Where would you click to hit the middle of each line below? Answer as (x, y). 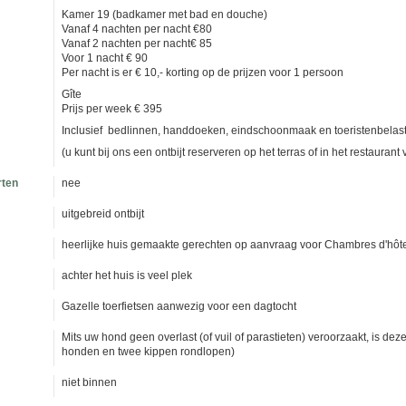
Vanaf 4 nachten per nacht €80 (137, 29)
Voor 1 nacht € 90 (105, 58)
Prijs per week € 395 (112, 109)
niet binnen (89, 382)
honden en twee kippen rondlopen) (148, 352)
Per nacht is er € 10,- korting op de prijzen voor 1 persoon (203, 72)
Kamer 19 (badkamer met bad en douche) (164, 14)
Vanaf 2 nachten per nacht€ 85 (137, 43)
